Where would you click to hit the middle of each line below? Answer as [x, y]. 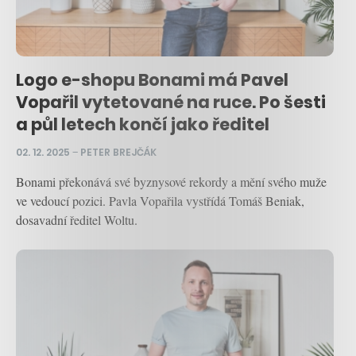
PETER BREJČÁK [118, 153]
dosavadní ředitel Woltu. [77, 220]
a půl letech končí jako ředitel [143, 125]
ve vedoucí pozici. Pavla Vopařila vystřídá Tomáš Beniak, [160, 201]
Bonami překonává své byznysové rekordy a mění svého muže [171, 182]
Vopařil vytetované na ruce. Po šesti [171, 103]
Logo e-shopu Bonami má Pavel [152, 80]
